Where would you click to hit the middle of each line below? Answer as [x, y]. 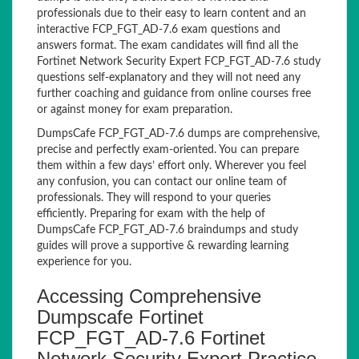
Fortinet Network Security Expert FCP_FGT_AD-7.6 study [179, 62]
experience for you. [84, 262]
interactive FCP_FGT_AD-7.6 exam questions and [159, 30]
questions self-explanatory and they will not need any [169, 78]
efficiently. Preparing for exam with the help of [151, 214]
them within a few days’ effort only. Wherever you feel [171, 166]
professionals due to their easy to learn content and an [171, 14]
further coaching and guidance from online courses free [174, 94]
